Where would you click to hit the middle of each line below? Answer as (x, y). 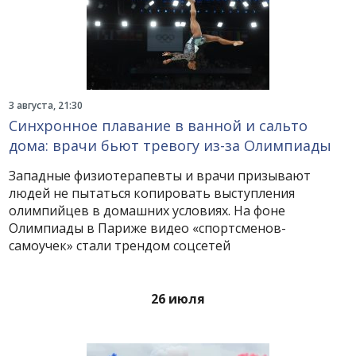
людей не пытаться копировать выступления (152, 193)
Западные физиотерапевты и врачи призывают (160, 176)
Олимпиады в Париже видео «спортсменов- (148, 228)
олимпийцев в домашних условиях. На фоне (147, 211)
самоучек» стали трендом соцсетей (120, 246)
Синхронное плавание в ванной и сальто (159, 126)
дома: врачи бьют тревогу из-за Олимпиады (170, 145)
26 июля (178, 299)
